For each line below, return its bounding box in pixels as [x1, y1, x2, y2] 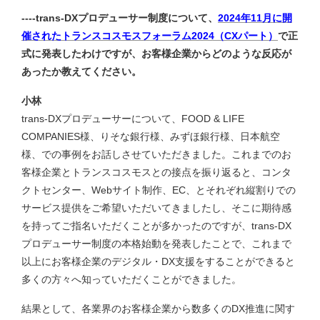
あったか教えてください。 [21, 65, 141, 77]
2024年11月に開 [218, 11, 292, 24]
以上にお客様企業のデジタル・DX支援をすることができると [21, 256, 295, 268]
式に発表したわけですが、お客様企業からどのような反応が [21, 47, 291, 59]
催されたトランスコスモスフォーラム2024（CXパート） [21, 29, 278, 41]
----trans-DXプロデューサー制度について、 [21, 11, 218, 24]
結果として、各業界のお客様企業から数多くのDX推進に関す [21, 303, 295, 315]
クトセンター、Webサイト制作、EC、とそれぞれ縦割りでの [21, 184, 296, 196]
